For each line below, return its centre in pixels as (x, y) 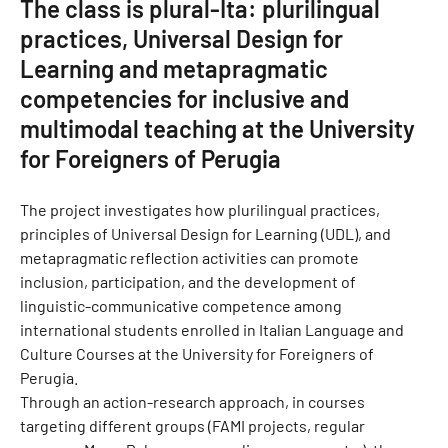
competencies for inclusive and (184, 98)
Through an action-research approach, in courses (192, 401)
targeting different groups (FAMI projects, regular (192, 425)
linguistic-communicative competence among (181, 305)
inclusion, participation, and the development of (188, 281)
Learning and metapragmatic (174, 68)
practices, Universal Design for (181, 38)
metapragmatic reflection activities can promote (189, 257)
